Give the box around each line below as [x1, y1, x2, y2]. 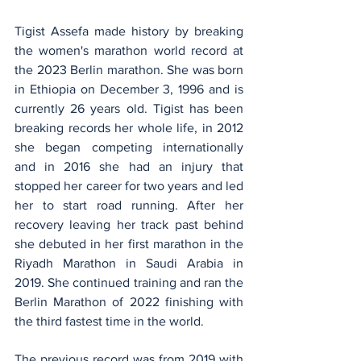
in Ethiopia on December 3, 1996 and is [15, 82, 243, 97]
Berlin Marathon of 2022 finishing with [15, 295, 243, 309]
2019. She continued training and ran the [15, 276, 243, 290]
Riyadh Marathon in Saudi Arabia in [15, 256, 243, 271]
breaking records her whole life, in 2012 [15, 121, 243, 135]
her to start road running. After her [15, 198, 243, 213]
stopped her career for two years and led [15, 179, 243, 193]
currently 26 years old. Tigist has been [15, 102, 243, 116]
